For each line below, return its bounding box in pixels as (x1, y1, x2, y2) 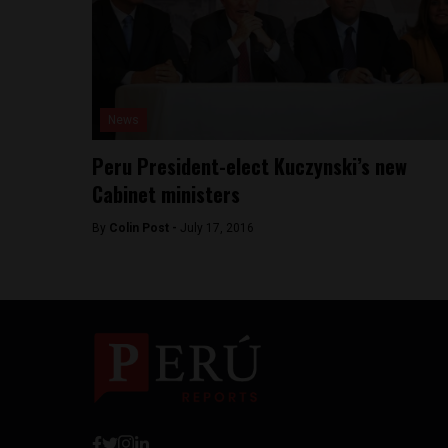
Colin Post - (109, 221, 180, 235)
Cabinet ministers (92, 179, 240, 209)
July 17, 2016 (180, 221, 254, 235)
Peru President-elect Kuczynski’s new (92, 151, 407, 181)
